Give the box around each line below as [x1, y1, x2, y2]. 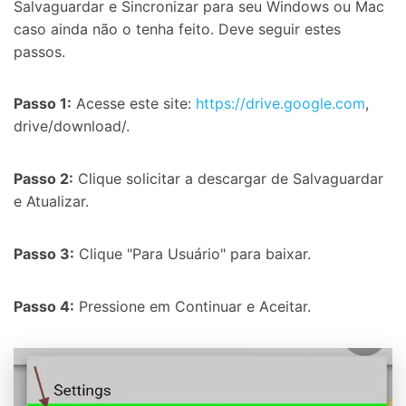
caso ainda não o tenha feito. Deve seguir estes [14, 19, 341, 38]
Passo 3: [14, 245, 74, 264]
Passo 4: [14, 296, 74, 315]
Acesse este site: [72, 94, 196, 113]
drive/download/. [14, 117, 130, 136]
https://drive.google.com [196, 94, 365, 113]
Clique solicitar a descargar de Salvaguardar [73, 169, 383, 188]
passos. [14, 42, 65, 61]
